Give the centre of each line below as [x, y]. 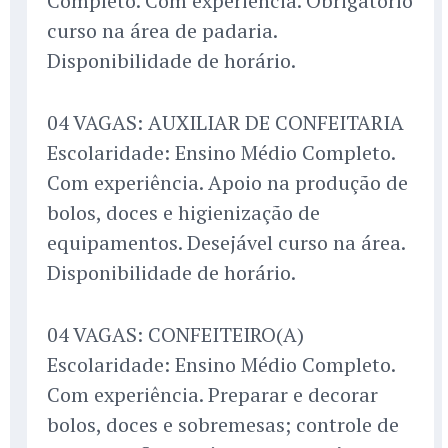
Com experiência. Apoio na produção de [227, 183]
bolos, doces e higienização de [183, 213]
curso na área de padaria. [162, 31]
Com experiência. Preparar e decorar [212, 395]
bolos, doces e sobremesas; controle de [223, 425]
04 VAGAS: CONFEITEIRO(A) [175, 335]
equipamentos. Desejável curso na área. [226, 243]
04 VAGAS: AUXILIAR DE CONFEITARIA [225, 123]
